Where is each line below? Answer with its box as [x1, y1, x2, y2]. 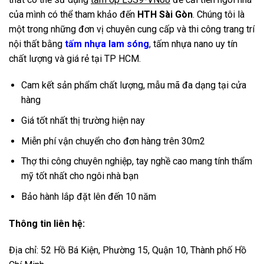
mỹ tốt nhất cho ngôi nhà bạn [21, 170, 138, 182]
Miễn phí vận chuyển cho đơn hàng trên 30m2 [21, 135, 205, 147]
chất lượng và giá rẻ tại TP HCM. [9, 52, 141, 64]
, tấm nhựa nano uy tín [149, 38, 237, 49]
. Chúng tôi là [193, 8, 245, 20]
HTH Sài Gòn [137, 8, 193, 20]
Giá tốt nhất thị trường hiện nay [21, 114, 145, 126]
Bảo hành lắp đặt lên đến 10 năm [21, 190, 156, 202]
